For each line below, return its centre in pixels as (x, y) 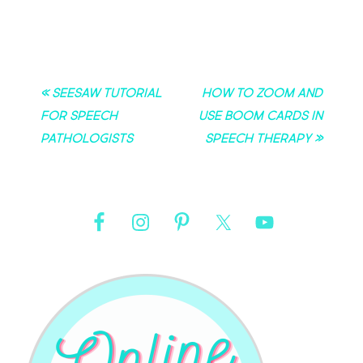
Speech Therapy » (264, 138)
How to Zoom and (262, 93)
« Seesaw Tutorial (101, 93)
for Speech (79, 115)
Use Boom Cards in (261, 115)
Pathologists (87, 138)
